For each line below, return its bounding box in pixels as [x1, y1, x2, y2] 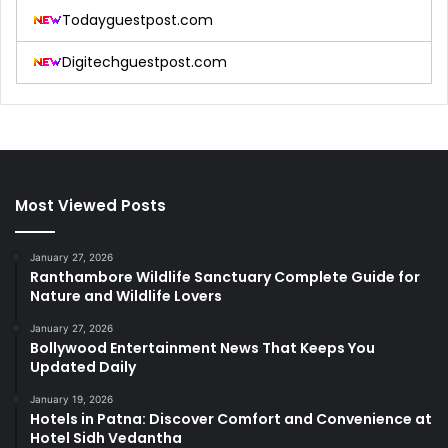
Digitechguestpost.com [62, 51, 227, 72]
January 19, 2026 [30, 392, 113, 405]
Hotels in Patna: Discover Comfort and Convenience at [30, 408, 432, 429]
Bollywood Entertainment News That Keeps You [30, 337, 375, 358]
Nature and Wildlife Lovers [30, 285, 222, 306]
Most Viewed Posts [15, 194, 166, 216]
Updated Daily [30, 356, 136, 377]
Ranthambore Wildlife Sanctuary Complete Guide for [30, 266, 420, 287]
